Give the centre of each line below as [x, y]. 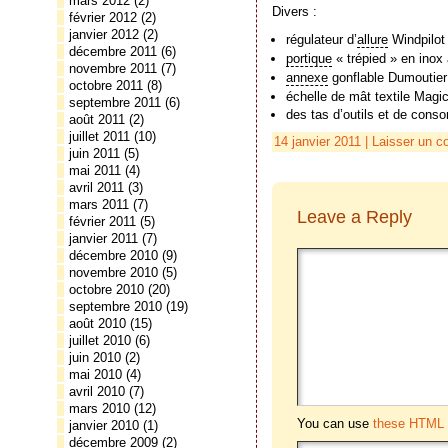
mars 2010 [99, 408]
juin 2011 [94, 153]
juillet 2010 [100, 340]
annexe [307, 77]
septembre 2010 [115, 306]
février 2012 [103, 17]
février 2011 [102, 221]
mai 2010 [95, 374]
